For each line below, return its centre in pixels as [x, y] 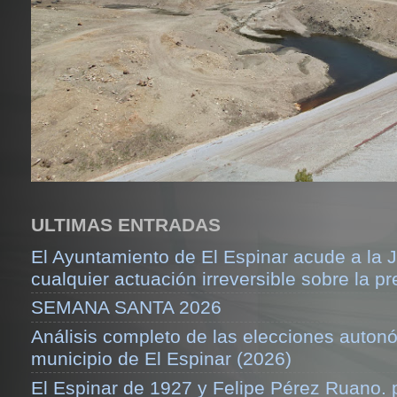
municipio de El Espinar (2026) [161, 358]
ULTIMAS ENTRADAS [126, 225]
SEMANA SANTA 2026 [126, 307]
